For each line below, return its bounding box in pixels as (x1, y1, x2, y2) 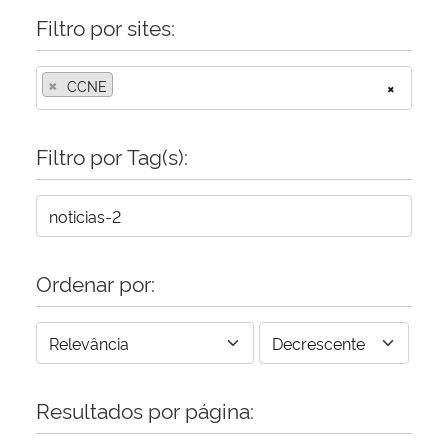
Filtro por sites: (36, 11, 175, 41)
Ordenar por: (36, 267, 155, 297)
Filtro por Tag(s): (36, 140, 188, 170)
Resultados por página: (36, 394, 254, 424)
